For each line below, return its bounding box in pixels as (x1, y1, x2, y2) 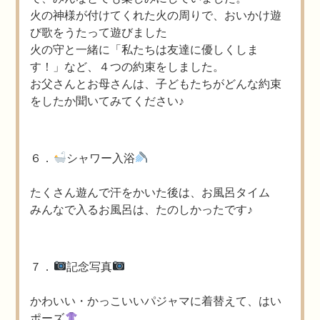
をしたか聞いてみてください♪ (30, 93, 185, 107)
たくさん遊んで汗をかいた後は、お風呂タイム (30, 184, 271, 199)
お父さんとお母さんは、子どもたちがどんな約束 (30, 76, 282, 90)
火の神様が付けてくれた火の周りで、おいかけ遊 (30, 7, 282, 21)
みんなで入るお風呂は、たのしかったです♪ (30, 201, 254, 216)
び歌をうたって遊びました (30, 24, 168, 39)
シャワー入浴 (66, 150, 135, 164)
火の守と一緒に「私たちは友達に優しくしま (30, 41, 259, 56)
